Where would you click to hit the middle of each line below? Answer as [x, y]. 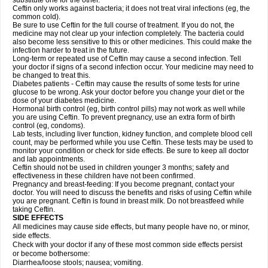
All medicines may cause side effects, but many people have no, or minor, [131, 227]
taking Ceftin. [34, 209]
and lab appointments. [49, 159]
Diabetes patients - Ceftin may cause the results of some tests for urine [126, 84]
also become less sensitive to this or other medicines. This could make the [132, 42]
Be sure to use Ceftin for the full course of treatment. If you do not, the [124, 25]
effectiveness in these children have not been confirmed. [104, 176]
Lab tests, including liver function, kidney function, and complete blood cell [133, 134]
